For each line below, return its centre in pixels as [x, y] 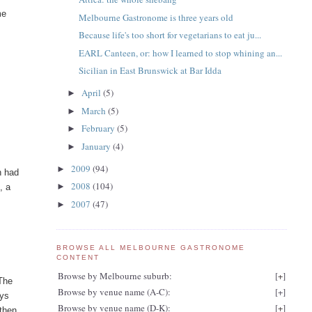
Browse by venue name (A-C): [114, 291]
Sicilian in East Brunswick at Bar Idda [150, 71]
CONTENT [78, 258]
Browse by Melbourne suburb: [115, 275]
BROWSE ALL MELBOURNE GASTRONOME [151, 248]
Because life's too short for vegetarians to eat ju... [170, 35]
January [97, 146]
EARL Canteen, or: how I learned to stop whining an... [181, 53]
